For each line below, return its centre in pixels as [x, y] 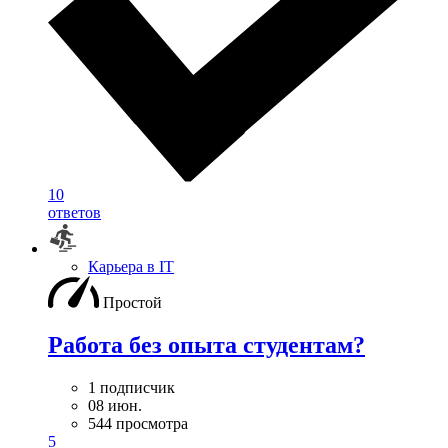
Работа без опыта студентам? [206, 344]
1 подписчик [131, 387]
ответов [74, 212]
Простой [132, 302]
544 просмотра [138, 423]
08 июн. [115, 405]
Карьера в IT [131, 266]
